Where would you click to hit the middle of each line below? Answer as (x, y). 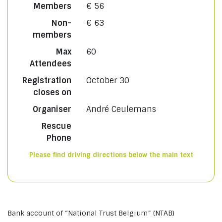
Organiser (52, 109)
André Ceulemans (121, 109)
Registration (47, 81)
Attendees (50, 64)
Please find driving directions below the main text (111, 155)
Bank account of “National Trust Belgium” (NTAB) (91, 213)
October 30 (108, 81)
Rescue (56, 126)
